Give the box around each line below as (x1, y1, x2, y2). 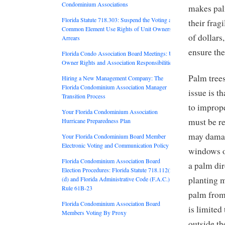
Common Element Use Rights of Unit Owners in (62, 24, 178, 33)
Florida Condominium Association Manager (62, 82, 167, 91)
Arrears (62, 33, 80, 42)
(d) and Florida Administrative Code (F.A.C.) (62, 174, 170, 183)
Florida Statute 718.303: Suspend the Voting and (62, 15, 177, 24)
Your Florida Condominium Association (62, 107, 158, 116)
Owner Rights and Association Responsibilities (62, 58, 174, 66)
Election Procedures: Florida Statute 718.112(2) (62, 165, 175, 174)
